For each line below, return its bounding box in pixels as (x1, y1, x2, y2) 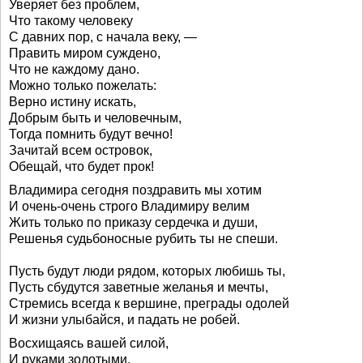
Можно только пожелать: (9, 79, 156, 92)
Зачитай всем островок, (9, 143, 152, 157)
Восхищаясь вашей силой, (9, 336, 169, 350)
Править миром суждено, (9, 46, 160, 60)
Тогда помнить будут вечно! (9, 127, 173, 141)
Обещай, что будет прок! (9, 160, 154, 173)
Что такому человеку (9, 14, 133, 28)
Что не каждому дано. (9, 62, 139, 76)
